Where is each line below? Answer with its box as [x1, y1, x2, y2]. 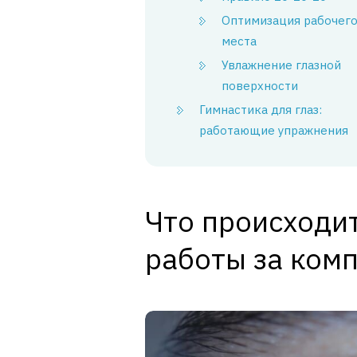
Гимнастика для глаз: [199, 102, 322, 117]
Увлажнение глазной [222, 57, 341, 73]
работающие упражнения [199, 123, 348, 138]
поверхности [222, 78, 298, 93]
